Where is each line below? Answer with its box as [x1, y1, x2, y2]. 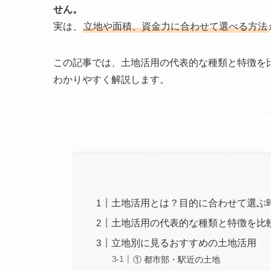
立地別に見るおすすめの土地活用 [111, 238, 257, 249]
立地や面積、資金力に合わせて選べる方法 [83, 21, 267, 32]
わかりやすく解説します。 [53, 74, 169, 85]
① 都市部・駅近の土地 [133, 254, 221, 264]
